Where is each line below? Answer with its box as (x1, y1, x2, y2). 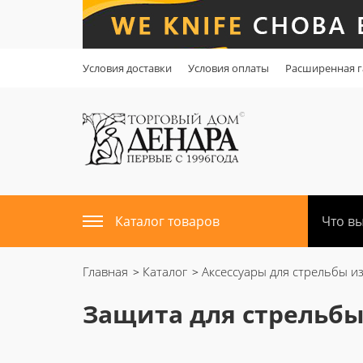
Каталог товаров (115, 212, 220, 230)
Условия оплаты (188, 61, 269, 75)
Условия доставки (83, 61, 172, 75)
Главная (83, 263, 128, 280)
